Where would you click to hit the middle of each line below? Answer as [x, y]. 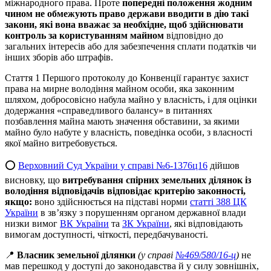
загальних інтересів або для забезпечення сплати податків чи [131, 47]
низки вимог [32, 224]
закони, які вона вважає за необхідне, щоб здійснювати [124, 25]
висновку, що [34, 180]
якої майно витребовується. [61, 143]
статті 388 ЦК [218, 202]
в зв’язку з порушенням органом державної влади [142, 213]
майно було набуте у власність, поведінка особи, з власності [129, 132]
